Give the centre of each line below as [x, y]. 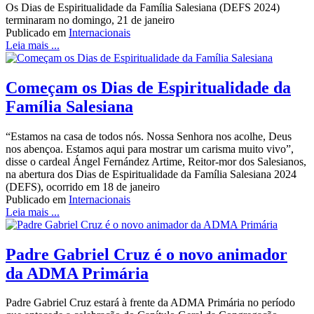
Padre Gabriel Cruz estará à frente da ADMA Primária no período [150, 303]
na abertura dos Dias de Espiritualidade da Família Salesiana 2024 [151, 174]
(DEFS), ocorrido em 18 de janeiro [83, 186]
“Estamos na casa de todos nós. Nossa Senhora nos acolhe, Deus [149, 136]
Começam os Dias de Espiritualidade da [148, 87]
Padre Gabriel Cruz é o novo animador [146, 254]
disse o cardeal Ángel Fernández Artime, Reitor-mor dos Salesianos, [156, 161]
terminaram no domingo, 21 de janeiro [90, 20]
